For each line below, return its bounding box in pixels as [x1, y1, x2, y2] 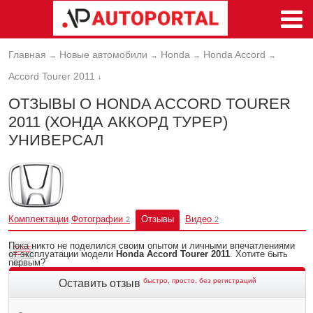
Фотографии [71, 213, 123, 224]
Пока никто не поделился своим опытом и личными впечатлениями [8, 240, 295, 251]
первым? [8, 256, 45, 268]
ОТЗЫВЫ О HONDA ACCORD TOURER [8, 95, 291, 113]
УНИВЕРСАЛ [8, 131, 103, 150]
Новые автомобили [59, 49, 147, 60]
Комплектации [8, 213, 68, 224]
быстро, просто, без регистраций [143, 276, 256, 284]
